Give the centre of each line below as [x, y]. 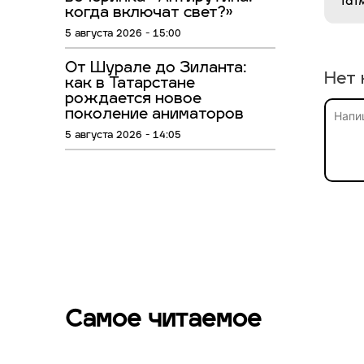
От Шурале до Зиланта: [156, 69]
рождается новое [133, 100]
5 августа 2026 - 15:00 [123, 35]
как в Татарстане [130, 84]
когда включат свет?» [149, 14]
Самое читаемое [163, 321]
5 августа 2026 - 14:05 [123, 136]
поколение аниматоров [154, 115]
